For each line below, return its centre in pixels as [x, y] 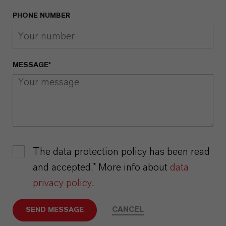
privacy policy [62, 183]
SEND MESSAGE [54, 210]
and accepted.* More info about [101, 167]
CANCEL [128, 210]
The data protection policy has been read [121, 152]
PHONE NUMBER [41, 15]
